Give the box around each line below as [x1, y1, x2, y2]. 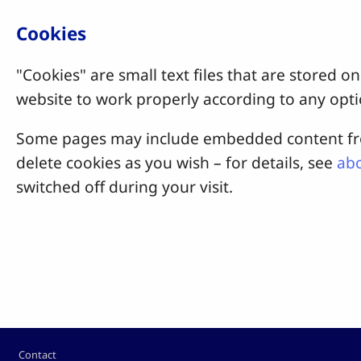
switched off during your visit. [16, 176, 233, 198]
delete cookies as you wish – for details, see [16, 151, 337, 174]
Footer [7, 334, 58, 357]
